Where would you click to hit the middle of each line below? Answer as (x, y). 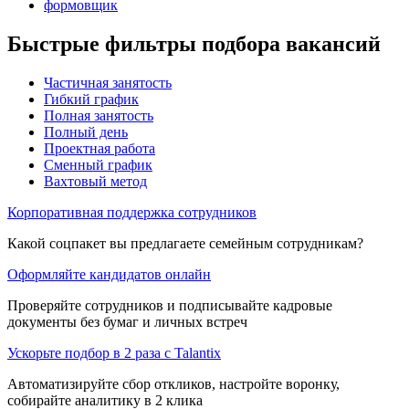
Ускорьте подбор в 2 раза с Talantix (114, 352)
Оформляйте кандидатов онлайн (109, 274)
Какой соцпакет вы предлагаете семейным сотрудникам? (185, 243)
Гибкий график (91, 99)
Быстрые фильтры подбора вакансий (194, 43)
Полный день (86, 131)
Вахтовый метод (95, 181)
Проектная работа (100, 148)
